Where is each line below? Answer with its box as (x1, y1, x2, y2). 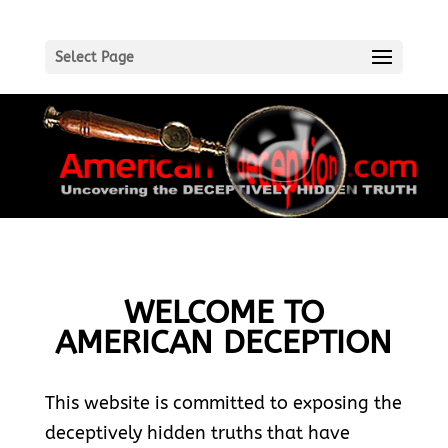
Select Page (54, 49, 134, 66)
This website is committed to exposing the (44, 392, 402, 415)
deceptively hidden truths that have (44, 422, 350, 445)
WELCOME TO (123, 294, 324, 332)
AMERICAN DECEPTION (55, 324, 393, 362)
